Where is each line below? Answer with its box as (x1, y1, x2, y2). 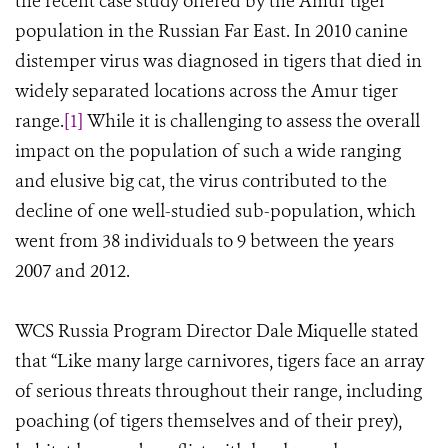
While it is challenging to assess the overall (83, 109, 420, 133)
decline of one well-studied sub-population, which (15, 199, 416, 223)
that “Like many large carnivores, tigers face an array (15, 349, 424, 373)
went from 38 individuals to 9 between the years (15, 229, 394, 253)
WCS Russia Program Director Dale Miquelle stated (15, 319, 419, 343)
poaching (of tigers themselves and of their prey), (15, 409, 402, 433)
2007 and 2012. (15, 259, 134, 283)
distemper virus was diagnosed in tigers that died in (15, 49, 422, 73)
